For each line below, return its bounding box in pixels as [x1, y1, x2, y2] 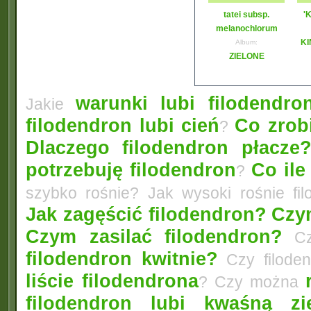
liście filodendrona [26, 270, 199, 292]
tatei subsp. [224, 10, 269, 19]
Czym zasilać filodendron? [26, 226, 283, 247]
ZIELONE [228, 51, 264, 61]
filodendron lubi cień [26, 115, 220, 136]
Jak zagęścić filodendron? [26, 203, 267, 225]
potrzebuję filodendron [26, 159, 237, 180]
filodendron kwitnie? [26, 248, 219, 269]
